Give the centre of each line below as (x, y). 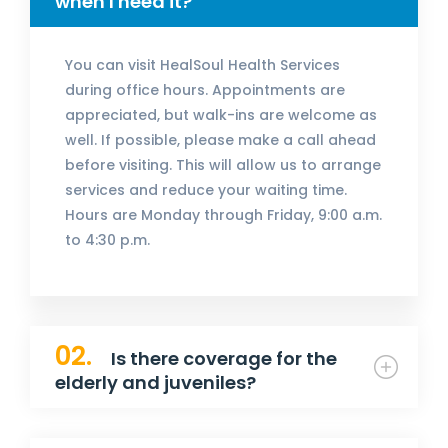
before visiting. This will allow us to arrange (223, 165)
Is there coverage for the (222, 359)
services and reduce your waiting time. (206, 190)
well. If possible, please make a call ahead (220, 140)
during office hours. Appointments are (205, 90)
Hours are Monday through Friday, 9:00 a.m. (223, 215)
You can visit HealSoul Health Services (202, 65)
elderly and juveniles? (155, 383)
